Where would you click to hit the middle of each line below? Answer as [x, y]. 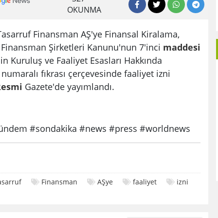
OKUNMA [84, 10]
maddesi [182, 47]
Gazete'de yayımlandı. [68, 87]
